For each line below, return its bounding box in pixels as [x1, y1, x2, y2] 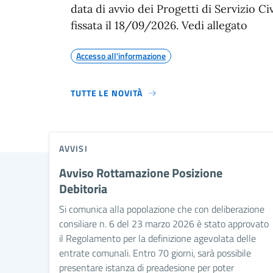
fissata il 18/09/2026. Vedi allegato [71, 18, 247, 32]
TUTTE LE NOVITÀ [71, 86, 143, 99]
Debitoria [59, 179, 107, 198]
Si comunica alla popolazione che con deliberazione [59, 201, 264, 216]
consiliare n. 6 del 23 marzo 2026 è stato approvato [59, 216, 269, 231]
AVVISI [59, 141, 88, 155]
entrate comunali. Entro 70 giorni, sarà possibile [59, 245, 251, 260]
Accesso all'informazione [76, 49, 166, 62]
